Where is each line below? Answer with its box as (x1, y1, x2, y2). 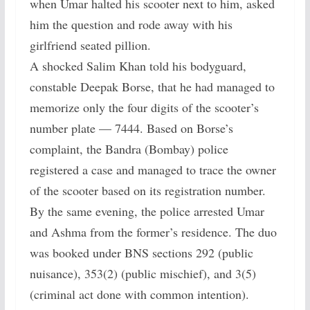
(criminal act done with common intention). (29, 286, 249, 302)
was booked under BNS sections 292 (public (29, 244, 253, 261)
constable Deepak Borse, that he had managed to (29, 78, 275, 95)
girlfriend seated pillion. (29, 37, 151, 53)
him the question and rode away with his (29, 16, 232, 33)
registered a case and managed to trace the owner (29, 161, 276, 178)
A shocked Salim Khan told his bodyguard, (29, 57, 246, 74)
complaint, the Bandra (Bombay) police (29, 140, 228, 157)
